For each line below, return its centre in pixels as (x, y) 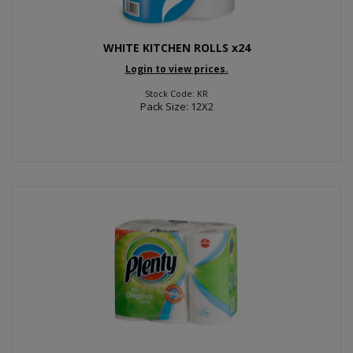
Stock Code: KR (176, 93)
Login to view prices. (176, 69)
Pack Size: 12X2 (176, 106)
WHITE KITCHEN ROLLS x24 (176, 48)
